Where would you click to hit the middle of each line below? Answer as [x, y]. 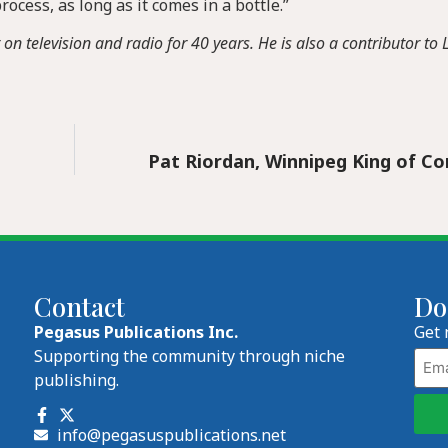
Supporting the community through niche [189, 356]
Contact [79, 307]
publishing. [76, 380]
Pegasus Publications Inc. [136, 332]
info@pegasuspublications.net [171, 434]
